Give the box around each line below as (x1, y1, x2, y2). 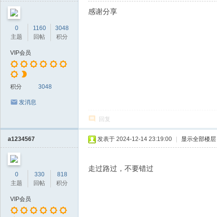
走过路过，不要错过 (88, 164, 154, 172)
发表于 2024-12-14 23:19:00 (97, 136, 172, 142)
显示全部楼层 (181, 136, 216, 142)
